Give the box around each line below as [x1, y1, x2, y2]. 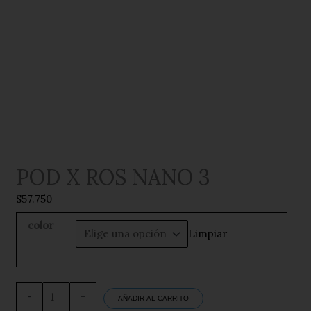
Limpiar [188, 227, 228, 241]
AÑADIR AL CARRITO [117, 294, 189, 303]
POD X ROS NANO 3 [16, 164, 211, 191]
